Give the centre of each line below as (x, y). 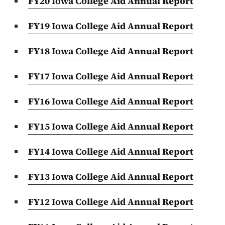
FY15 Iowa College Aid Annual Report (111, 126)
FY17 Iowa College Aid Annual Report (111, 76)
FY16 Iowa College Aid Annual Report (111, 101)
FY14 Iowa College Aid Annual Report (111, 151)
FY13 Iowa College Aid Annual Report (111, 176)
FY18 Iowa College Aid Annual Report (111, 51)
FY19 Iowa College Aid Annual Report (111, 26)
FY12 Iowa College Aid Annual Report (111, 201)
